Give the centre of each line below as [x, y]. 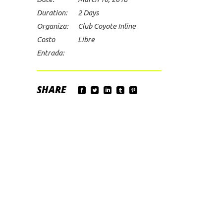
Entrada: [50, 53]
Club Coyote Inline [107, 26]
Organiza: [52, 26]
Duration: [52, 13]
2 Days [88, 13]
